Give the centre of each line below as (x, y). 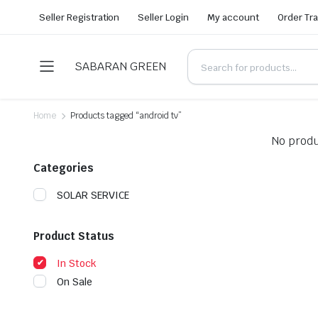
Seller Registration (79, 17)
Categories (64, 168)
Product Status (74, 236)
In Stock (77, 263)
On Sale (75, 282)
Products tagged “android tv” (126, 116)
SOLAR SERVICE (93, 195)
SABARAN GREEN (120, 66)
